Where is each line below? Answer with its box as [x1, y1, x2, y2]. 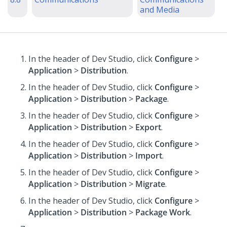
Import [135, 150, 162, 161]
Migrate [135, 178, 165, 190]
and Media [140, 4, 180, 15]
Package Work [135, 207, 190, 218]
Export [135, 122, 161, 133]
